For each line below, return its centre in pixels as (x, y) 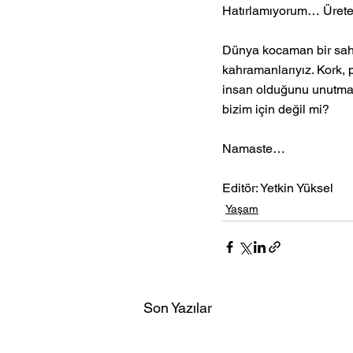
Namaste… (254, 148)
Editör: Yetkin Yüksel (278, 188)
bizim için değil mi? (277, 109)
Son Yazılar (178, 307)
